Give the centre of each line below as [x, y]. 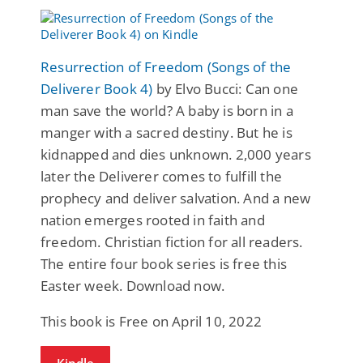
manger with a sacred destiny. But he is [167, 132]
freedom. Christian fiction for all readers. [172, 241]
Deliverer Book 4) [97, 88]
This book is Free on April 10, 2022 [151, 321]
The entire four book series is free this [164, 263]
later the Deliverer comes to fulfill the [161, 176]
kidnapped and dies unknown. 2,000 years [176, 154]
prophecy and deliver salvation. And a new [176, 198]
